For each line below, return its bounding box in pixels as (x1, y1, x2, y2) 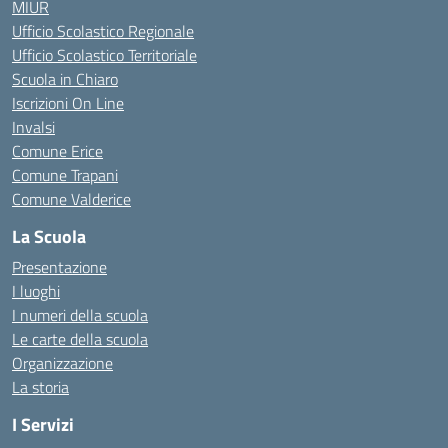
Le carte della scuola (12, 327, 148, 351)
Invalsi (12, 115, 55, 139)
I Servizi (12, 411, 74, 438)
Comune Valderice (12, 187, 131, 211)
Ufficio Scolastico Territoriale (12, 43, 197, 67)
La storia (12, 375, 69, 399)
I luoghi (12, 279, 60, 303)
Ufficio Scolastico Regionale (12, 19, 194, 43)
